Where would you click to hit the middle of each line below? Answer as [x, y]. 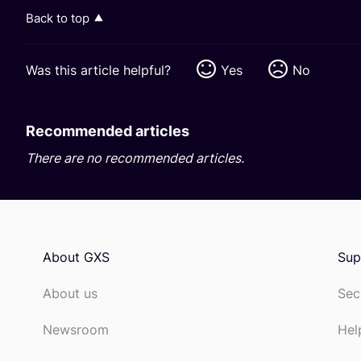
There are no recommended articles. [135, 158]
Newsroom [75, 330]
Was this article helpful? [98, 71]
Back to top [58, 19]
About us [70, 294]
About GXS [76, 257]
